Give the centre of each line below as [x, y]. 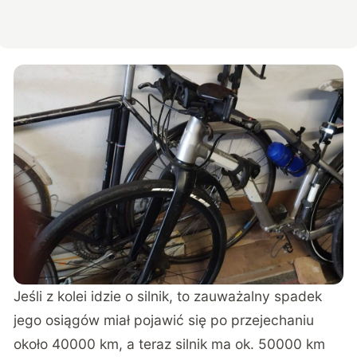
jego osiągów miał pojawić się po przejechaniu [164, 320]
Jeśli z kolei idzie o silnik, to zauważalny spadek [168, 296]
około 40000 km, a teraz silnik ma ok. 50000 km [170, 344]
